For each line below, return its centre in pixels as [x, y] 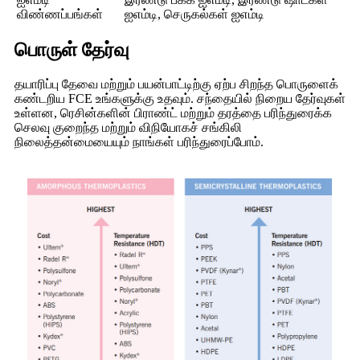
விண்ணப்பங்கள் [60, 14]
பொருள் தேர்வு [72, 50]
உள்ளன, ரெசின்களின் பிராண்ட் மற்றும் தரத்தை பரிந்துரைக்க [173, 113]
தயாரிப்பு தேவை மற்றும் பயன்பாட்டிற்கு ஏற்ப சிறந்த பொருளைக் [176, 84]
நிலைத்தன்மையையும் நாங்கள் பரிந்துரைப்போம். [139, 142]
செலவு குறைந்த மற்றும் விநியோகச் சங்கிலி [128, 128]
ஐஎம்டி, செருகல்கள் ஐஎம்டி [194, 14]
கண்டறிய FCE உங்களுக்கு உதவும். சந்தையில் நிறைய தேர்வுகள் [180, 99]
